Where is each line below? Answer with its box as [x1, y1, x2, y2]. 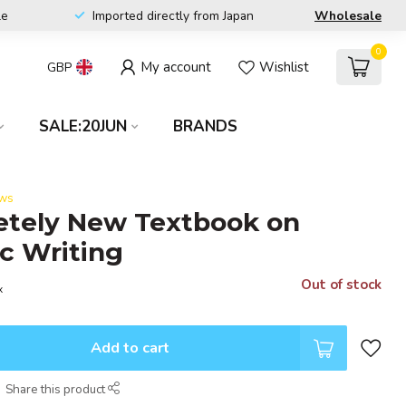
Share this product [5, 381, 109, 398]
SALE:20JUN [39, 116, 127, 137]
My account [140, 57, 211, 76]
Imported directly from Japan [92, 6, 254, 24]
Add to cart [90, 337, 169, 358]
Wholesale [314, 6, 382, 24]
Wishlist [259, 57, 309, 76]
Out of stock [300, 275, 382, 294]
